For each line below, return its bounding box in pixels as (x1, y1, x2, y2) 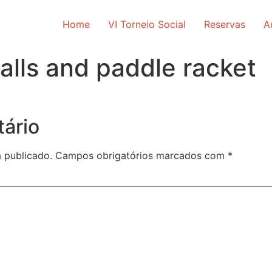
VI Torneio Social (108, 18, 186, 30)
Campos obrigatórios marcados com (55, 149, 228, 162)
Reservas (204, 18, 245, 30)
